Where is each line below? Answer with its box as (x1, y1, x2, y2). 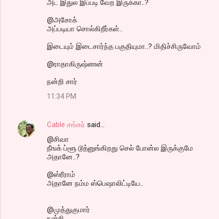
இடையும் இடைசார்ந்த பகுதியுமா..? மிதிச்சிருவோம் (47, 42, 201, 51)
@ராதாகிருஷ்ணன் (47, 59, 103, 68)
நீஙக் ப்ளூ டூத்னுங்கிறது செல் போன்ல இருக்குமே (47, 143, 193, 153)
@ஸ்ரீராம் (47, 170, 75, 179)
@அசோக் (47, 15, 77, 24)
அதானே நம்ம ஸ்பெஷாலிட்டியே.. (47, 178, 143, 188)
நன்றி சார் (47, 77, 77, 86)
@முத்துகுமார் (47, 205, 90, 214)
